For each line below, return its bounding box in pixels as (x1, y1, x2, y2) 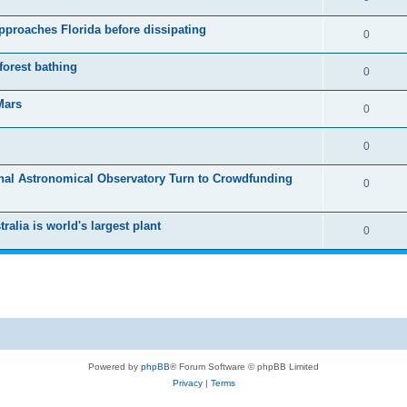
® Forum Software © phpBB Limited (170, 362, 319, 372)
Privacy (172, 378, 203, 388)
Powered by (88, 362, 141, 372)
